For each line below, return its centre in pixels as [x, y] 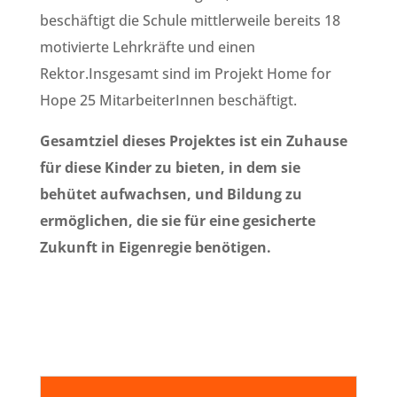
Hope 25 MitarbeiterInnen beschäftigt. [168, 100]
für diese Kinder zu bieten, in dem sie [170, 167]
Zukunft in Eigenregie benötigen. [155, 247]
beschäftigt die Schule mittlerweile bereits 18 [190, 20]
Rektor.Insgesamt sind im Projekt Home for [185, 74]
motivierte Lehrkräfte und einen [147, 47]
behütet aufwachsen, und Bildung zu [171, 194]
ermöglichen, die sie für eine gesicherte [177, 221]
